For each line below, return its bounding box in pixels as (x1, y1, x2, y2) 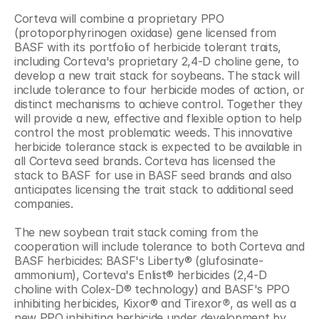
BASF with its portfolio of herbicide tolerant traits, (14, 39, 282, 54)
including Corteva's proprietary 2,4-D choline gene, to (14, 53, 299, 68)
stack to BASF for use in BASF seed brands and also (14, 167, 292, 182)
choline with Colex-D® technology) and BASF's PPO (14, 281, 290, 296)
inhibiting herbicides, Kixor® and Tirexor (14, 296, 222, 310)
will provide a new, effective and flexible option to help (14, 110, 302, 125)
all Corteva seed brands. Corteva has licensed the (14, 153, 276, 168)
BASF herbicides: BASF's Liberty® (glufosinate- (14, 253, 263, 268)
